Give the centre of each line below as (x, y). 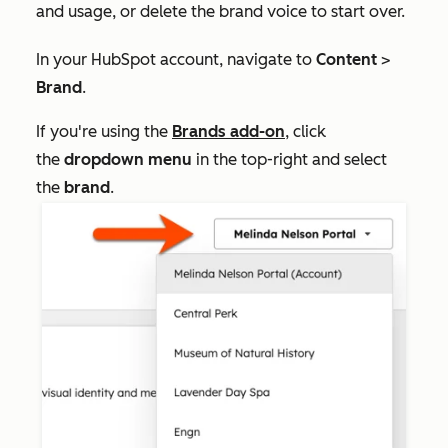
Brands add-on (228, 131)
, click (305, 131)
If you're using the (104, 131)
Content (346, 59)
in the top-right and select (291, 159)
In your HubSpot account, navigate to (176, 59)
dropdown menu (130, 159)
